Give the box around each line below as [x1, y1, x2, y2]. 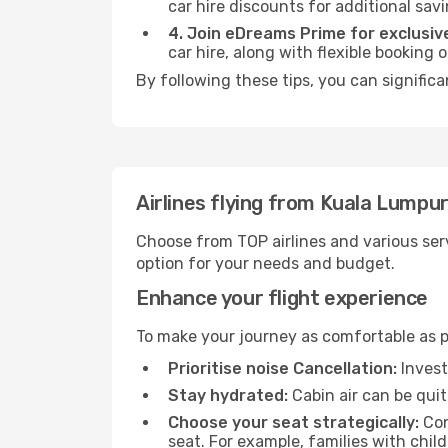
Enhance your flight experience [136, 286, 428, 310]
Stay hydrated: [168, 386, 288, 405]
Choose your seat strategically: [168, 413, 419, 432]
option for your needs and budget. [136, 254, 395, 273]
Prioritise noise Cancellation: [168, 359, 397, 378]
